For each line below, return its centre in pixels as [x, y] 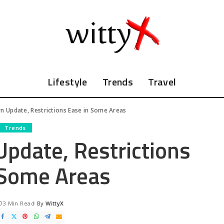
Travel [162, 81]
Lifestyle [67, 81]
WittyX [54, 203]
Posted [44, 207]
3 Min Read [19, 203]
